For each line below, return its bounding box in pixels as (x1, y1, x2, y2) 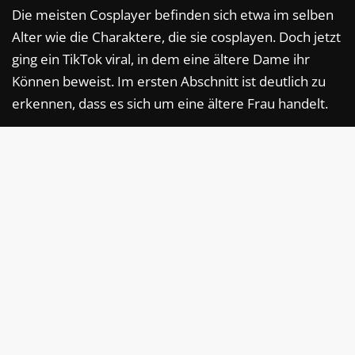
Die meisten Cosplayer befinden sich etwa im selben (12, 6, 334, 25)
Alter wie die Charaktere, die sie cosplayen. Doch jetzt (12, 28, 341, 47)
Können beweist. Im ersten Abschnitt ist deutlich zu (12, 72, 326, 91)
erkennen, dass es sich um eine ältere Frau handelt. (12, 94, 328, 113)
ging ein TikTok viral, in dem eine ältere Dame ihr (12, 50, 310, 69)
